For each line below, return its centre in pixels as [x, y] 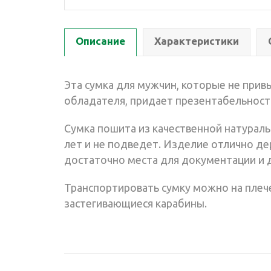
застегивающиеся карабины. [135, 203]
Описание [100, 41]
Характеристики [197, 41]
